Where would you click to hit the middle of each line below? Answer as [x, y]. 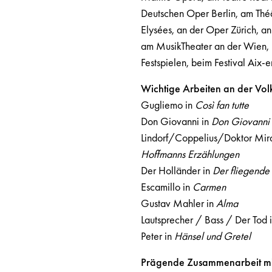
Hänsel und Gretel [212, 236]
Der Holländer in [176, 170]
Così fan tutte [222, 105]
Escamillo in [166, 187]
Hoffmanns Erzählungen [190, 154]
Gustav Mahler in [178, 203]
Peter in [157, 236]
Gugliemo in [168, 105]
